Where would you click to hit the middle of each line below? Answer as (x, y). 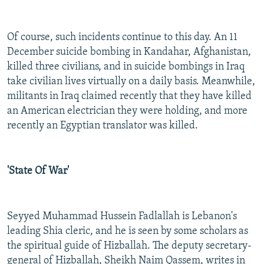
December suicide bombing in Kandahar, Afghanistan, (129, 52)
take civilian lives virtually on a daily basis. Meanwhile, (131, 82)
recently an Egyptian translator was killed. (103, 126)
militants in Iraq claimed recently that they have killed (129, 97)
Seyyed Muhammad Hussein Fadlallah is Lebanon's (122, 217)
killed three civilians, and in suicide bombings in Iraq (126, 67)
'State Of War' (38, 171)
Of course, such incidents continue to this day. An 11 (122, 38)
